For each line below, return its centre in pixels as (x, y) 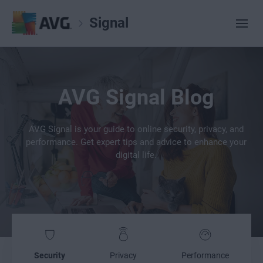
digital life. (136, 155)
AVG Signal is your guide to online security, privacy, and (136, 129)
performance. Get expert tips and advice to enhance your (136, 142)
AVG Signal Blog (136, 97)
